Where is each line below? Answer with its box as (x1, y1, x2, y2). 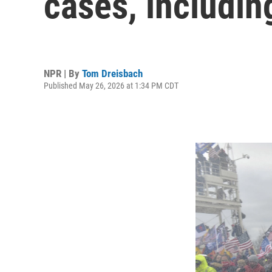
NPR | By (44, 67, 82, 80)
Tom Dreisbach (82, 67, 143, 80)
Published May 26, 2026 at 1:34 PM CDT (44, 80, 178, 90)
